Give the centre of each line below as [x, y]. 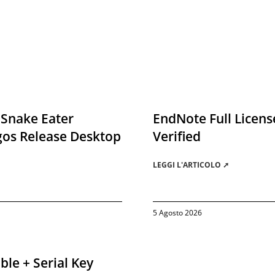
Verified [177, 136]
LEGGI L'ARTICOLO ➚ [191, 165]
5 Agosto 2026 [177, 213]
